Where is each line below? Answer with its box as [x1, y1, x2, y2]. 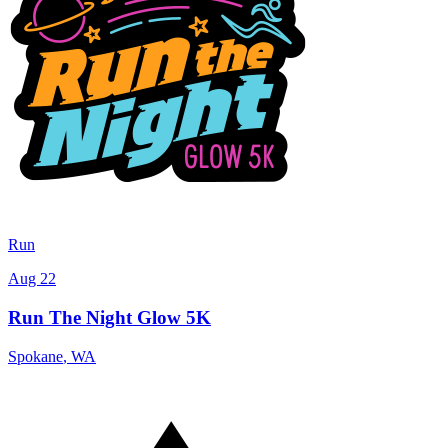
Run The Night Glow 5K [8, 307, 211, 329]
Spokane [8, 347, 63, 365]
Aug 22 [8, 270, 56, 288]
